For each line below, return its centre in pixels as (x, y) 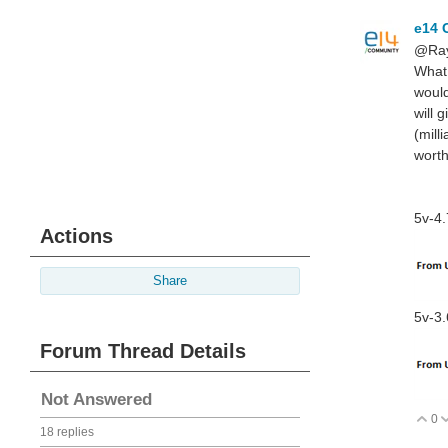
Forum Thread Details (143, 351)
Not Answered (96, 399)
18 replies (67, 432)
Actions (76, 236)
